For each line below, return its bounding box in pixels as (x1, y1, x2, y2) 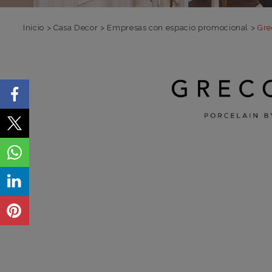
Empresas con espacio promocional (107, 23, 249, 32)
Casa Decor (53, 23, 98, 32)
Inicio (23, 23, 44, 32)
